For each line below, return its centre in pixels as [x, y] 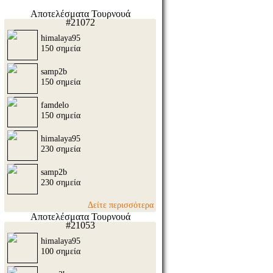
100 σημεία [61, 251]
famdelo [55, 105]
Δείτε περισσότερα [121, 204]
